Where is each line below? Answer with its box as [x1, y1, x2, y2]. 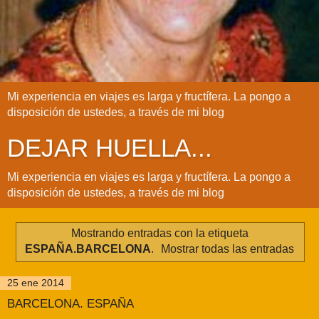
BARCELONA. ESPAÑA [7, 296, 134, 311]
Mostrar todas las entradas [161, 242, 295, 255]
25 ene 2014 [7, 277, 64, 289]
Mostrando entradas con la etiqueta [70, 226, 249, 239]
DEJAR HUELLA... [7, 135, 212, 162]
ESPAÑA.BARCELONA [24, 242, 151, 255]
